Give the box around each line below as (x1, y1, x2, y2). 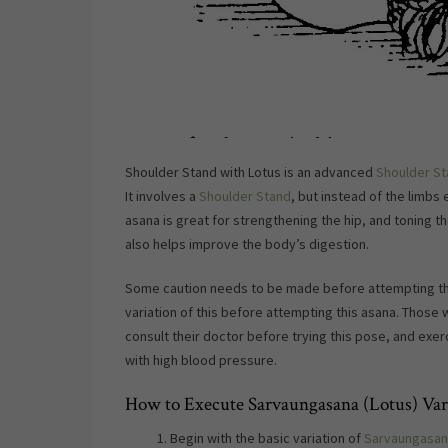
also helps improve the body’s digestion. (124, 234, 369, 253)
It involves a (124, 186, 199, 205)
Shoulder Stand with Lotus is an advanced (124, 162, 376, 181)
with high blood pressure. (124, 350, 277, 369)
